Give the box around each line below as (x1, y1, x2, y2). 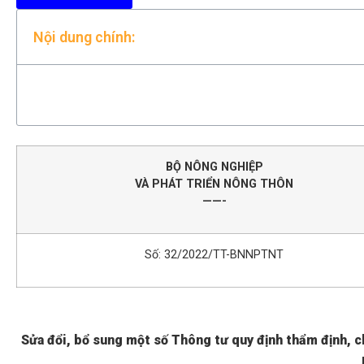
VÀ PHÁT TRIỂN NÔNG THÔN (135, 176, 293, 191)
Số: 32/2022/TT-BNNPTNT (145, 247, 284, 262)
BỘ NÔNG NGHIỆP (165, 159, 263, 174)
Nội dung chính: (33, 28, 135, 45)
